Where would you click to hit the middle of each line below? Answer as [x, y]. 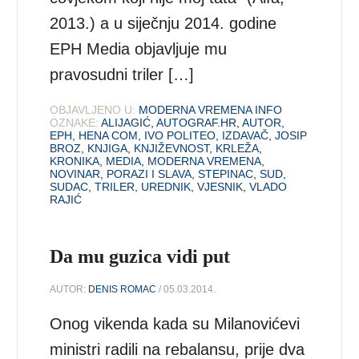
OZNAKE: [75, 123]
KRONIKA [75, 161]
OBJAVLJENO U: [93, 110]
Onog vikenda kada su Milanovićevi [175, 324]
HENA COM [109, 136]
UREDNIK [166, 187]
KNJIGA [108, 149]
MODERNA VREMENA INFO [211, 110]
